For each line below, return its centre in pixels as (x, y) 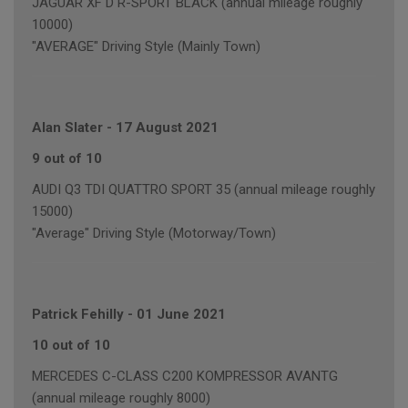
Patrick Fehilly (78, 315)
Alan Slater (67, 128)
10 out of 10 (71, 346)
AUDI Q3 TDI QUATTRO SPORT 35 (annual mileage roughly (204, 190)
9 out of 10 (67, 159)
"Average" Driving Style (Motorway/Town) (154, 234)
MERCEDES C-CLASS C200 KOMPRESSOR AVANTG (185, 377)
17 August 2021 (167, 128)
